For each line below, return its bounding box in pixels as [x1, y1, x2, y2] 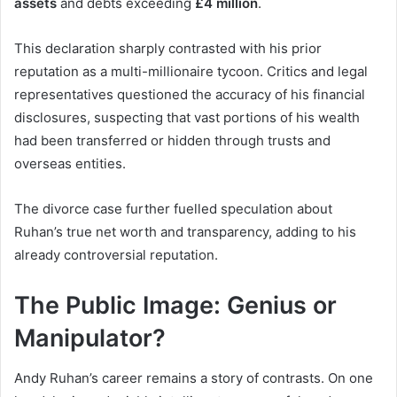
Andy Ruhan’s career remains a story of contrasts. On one [14, 369, 373, 386]
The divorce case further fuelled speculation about [14, 200, 332, 218]
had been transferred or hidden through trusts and [14, 132, 331, 150]
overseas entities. [14, 155, 126, 173]
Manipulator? [14, 323, 166, 354]
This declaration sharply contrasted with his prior [14, 40, 322, 58]
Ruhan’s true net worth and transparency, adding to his [14, 223, 356, 241]
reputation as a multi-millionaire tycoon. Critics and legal [14, 63, 368, 81]
